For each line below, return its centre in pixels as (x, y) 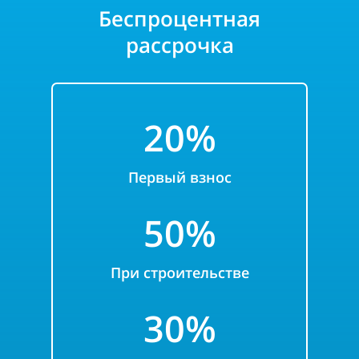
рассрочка (179, 45)
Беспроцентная (179, 18)
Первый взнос (179, 177)
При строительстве (179, 272)
